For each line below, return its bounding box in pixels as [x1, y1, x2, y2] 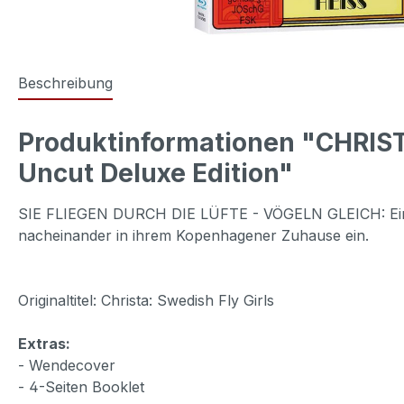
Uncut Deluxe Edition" [18, 157, 293, 188]
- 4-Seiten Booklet [18, 377, 144, 396]
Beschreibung [18, 73, 113, 92]
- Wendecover [18, 355, 115, 374]
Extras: [18, 334, 70, 353]
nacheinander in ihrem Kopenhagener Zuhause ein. [18, 225, 369, 244]
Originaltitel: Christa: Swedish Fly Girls [18, 290, 274, 309]
